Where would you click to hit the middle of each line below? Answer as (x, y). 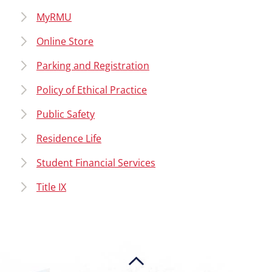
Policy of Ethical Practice (92, 90)
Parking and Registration (93, 66)
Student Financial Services (96, 163)
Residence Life (69, 138)
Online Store (65, 41)
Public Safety (66, 114)
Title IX (51, 187)
